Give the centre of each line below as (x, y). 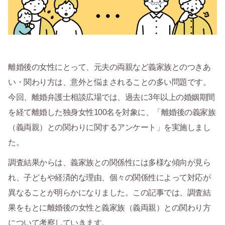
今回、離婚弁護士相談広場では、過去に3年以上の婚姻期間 (111, 97)
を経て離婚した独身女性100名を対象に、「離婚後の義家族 (112, 113)
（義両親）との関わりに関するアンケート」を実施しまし (109, 128)
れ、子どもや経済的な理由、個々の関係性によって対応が (109, 178)
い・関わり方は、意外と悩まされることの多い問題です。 (109, 82)
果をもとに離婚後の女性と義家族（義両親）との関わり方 (109, 208)
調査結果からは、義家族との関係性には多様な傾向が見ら (109, 163)
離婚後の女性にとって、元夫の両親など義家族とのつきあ (109, 67)
